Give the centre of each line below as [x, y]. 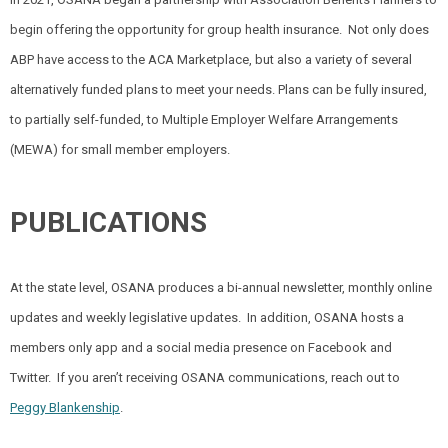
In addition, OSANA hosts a [322, 317]
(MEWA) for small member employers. [120, 149]
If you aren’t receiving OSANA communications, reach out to [228, 377]
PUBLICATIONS [108, 222]
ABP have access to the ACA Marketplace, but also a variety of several [211, 59]
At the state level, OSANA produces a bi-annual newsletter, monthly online [221, 287]
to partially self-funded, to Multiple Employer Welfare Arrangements [204, 119]
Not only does [388, 29]
